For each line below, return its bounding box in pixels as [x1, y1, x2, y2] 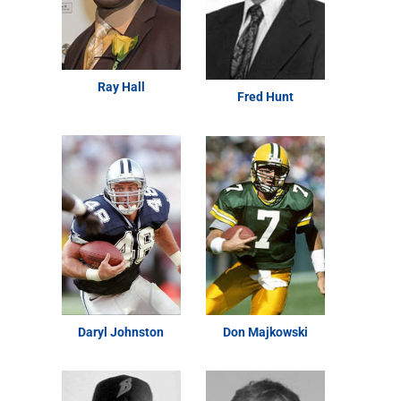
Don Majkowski [223, 325, 309, 339]
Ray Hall [97, 80, 145, 94]
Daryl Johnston [78, 325, 165, 339]
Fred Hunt [237, 90, 294, 104]
